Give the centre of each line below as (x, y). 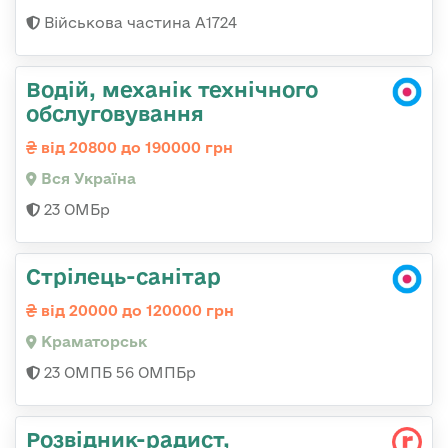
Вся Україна (86, 179)
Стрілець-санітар (123, 276)
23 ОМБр (75, 210)
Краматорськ (92, 342)
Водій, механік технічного (172, 89)
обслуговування (115, 113)
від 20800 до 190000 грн (135, 148)
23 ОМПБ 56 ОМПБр (118, 373)
